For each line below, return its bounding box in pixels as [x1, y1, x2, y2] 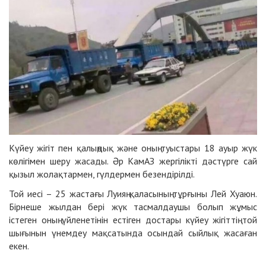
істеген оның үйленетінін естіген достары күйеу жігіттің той [9, 214, 257, 226]
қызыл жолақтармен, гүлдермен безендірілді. [9, 168, 195, 180]
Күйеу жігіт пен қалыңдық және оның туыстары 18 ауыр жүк [9, 142, 257, 154]
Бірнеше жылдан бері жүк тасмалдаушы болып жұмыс [9, 201, 257, 213]
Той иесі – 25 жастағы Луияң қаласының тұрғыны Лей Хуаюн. [9, 188, 257, 200]
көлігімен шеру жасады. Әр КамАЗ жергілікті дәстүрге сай [9, 155, 257, 167]
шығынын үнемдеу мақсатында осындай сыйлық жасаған [9, 227, 257, 239]
